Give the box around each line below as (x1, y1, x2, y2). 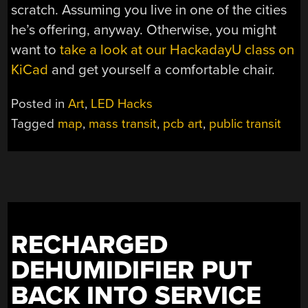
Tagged (11, 115, 58, 131)
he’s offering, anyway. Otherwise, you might (11, 21, 277, 39)
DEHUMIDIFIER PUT (11, 254, 253, 286)
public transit (209, 115, 282, 131)
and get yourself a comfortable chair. (48, 61, 276, 79)
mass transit (89, 115, 157, 131)
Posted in (11, 96, 69, 111)
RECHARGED (11, 229, 168, 261)
